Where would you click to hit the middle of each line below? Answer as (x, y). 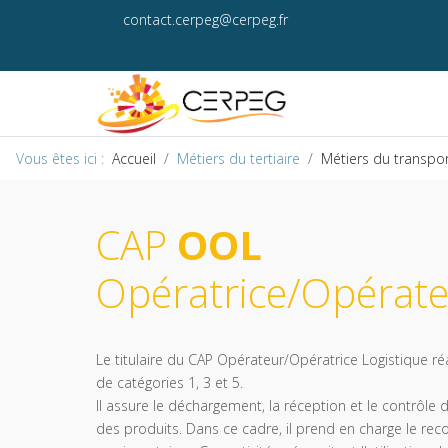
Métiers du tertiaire (238, 159)
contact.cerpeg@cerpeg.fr (205, 19)
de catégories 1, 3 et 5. (169, 382)
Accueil (134, 159)
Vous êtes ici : (64, 159)
